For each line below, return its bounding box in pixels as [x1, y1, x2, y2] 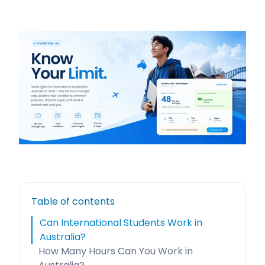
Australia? [40, 230, 86, 244]
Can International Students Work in [40, 216, 202, 230]
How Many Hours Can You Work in [38, 244, 193, 258]
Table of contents [31, 195, 115, 208]
